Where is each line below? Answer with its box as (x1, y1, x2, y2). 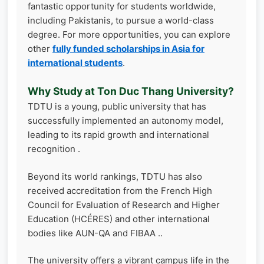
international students (28, 57, 123, 68)
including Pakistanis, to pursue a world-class (28, 14, 214, 26)
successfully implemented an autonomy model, (28, 115, 223, 127)
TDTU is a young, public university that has (28, 101, 206, 113)
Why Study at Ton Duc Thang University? (28, 85, 234, 98)
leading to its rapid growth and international (28, 129, 209, 141)
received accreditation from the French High (28, 184, 212, 196)
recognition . (28, 143, 80, 155)
